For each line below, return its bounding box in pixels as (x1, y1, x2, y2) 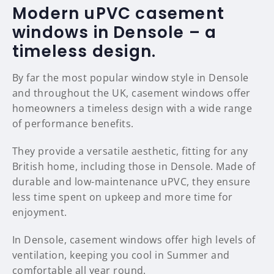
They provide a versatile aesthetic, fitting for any (12, 144, 248, 158)
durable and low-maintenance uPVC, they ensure (12, 175, 251, 189)
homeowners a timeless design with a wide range (12, 102, 253, 116)
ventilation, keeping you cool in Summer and (12, 248, 230, 262)
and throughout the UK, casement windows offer (12, 86, 251, 100)
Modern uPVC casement (12, 2, 225, 25)
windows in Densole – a (12, 21, 217, 44)
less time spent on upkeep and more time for (12, 190, 233, 204)
